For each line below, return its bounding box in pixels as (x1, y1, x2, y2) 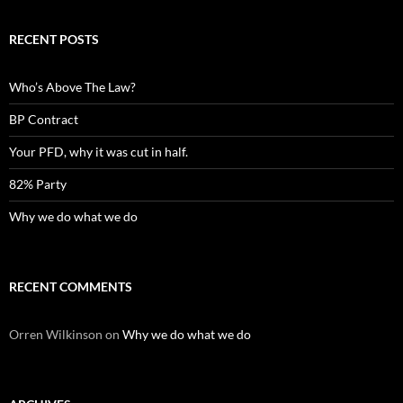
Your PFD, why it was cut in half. (9, 143, 188, 159)
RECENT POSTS (9, 31, 99, 47)
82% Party (9, 175, 67, 192)
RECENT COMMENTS (9, 278, 132, 294)
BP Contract (9, 111, 78, 127)
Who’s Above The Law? (9, 78, 136, 94)
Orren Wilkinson (9, 326, 103, 342)
